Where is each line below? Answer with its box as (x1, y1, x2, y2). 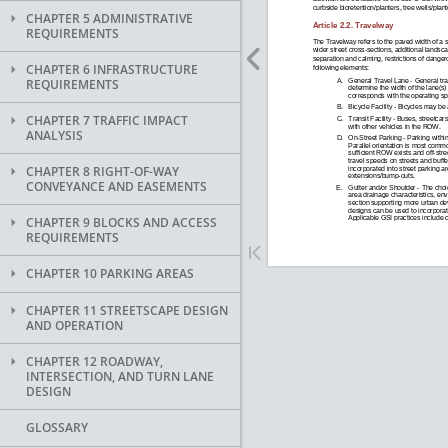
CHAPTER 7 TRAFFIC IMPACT (26, 112, 188, 129)
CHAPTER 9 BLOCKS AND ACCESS (26, 214, 217, 231)
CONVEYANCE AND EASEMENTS (26, 178, 207, 195)
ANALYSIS (26, 127, 83, 144)
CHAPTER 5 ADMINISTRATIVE (26, 10, 193, 27)
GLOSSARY (26, 419, 88, 436)
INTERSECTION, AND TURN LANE (26, 368, 214, 385)
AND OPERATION (26, 317, 123, 334)
